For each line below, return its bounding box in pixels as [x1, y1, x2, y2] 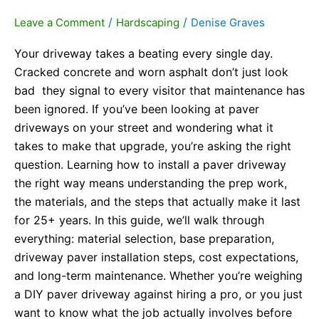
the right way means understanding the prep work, [14, 176, 287, 191]
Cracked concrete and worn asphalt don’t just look [14, 65, 288, 80]
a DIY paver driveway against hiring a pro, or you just [14, 287, 303, 302]
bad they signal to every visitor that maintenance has [14, 83, 305, 98]
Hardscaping [116, 16, 179, 29]
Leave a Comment [14, 16, 105, 29]
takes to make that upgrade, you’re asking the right [14, 139, 291, 154]
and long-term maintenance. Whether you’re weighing [14, 268, 303, 283]
